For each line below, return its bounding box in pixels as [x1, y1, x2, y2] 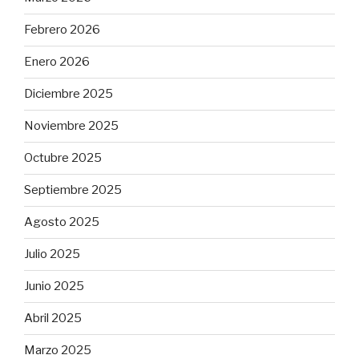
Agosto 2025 [24, 215, 99, 230]
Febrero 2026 [24, 22, 100, 38]
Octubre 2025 [24, 151, 102, 166]
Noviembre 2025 [24, 119, 119, 134]
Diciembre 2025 [24, 87, 113, 102]
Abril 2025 [24, 311, 82, 326]
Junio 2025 [24, 279, 84, 294]
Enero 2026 [24, 54, 90, 70]
